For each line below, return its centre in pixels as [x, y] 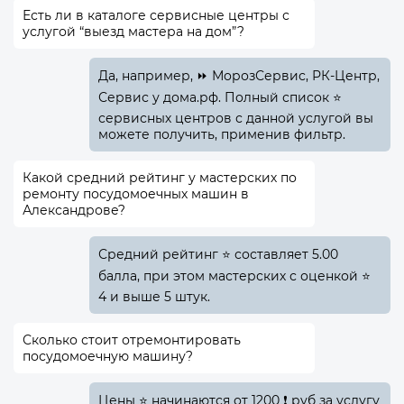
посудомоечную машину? [108, 357]
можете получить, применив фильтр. [221, 135]
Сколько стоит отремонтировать [132, 340]
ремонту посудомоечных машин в [136, 194]
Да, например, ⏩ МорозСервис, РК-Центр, [239, 76]
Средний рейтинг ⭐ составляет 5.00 [218, 255]
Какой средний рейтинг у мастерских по [160, 178]
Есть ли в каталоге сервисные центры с [156, 16]
